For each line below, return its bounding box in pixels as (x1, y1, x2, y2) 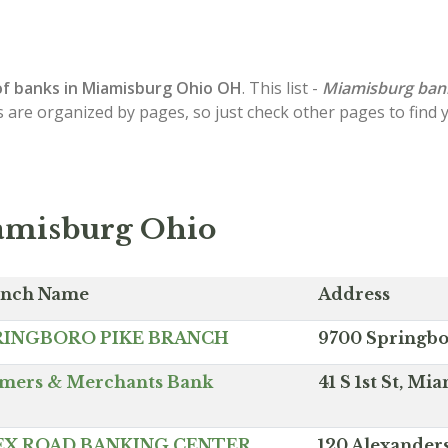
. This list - (242, 77, 322, 99)
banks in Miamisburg (14, 77, 172, 99)
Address (318, 284, 390, 304)
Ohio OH (176, 77, 242, 99)
